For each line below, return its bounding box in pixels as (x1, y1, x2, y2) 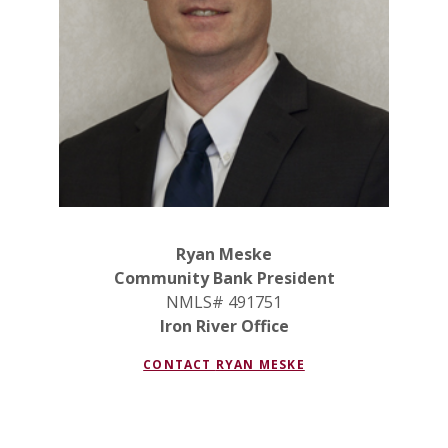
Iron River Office (159, 315, 289, 338)
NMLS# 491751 (166, 291, 282, 314)
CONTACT (143, 356, 216, 374)
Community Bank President (113, 267, 335, 290)
